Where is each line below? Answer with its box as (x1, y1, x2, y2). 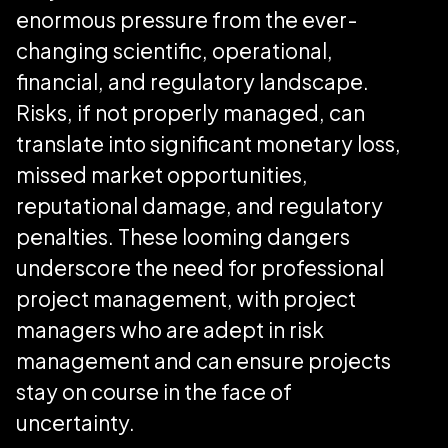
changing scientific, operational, (16, 36, 333, 64)
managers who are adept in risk (16, 315, 324, 343)
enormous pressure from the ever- (16, 5, 358, 33)
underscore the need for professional (16, 253, 384, 281)
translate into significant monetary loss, (16, 129, 401, 157)
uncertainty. (16, 408, 139, 436)
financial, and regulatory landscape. (16, 67, 369, 95)
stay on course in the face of (16, 377, 292, 405)
